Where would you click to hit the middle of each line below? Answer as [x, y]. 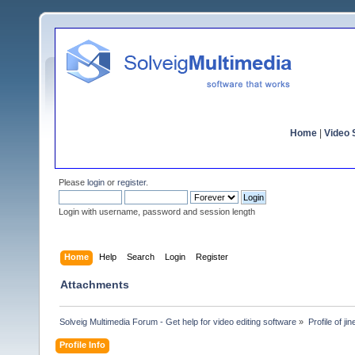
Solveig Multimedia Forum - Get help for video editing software [178, 321]
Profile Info [83, 344]
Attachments [95, 284]
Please [73, 182]
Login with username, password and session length [157, 212]
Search [141, 256]
